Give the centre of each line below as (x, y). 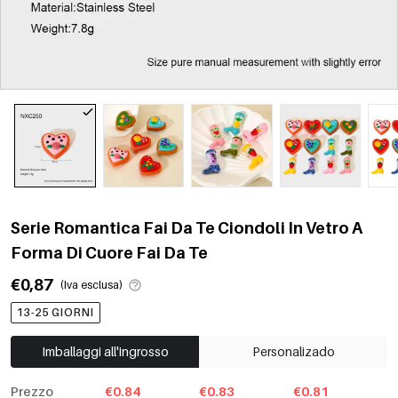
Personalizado (293, 351)
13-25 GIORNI (56, 312)
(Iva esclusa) (92, 284)
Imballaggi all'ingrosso (105, 351)
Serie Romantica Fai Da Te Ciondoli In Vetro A (187, 227)
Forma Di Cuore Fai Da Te (109, 252)
